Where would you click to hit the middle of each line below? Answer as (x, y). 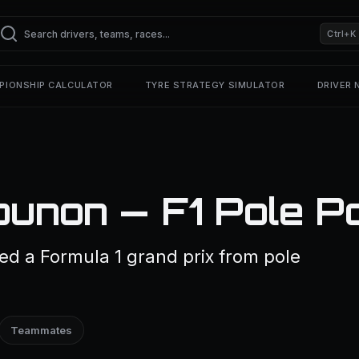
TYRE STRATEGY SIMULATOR (215, 85)
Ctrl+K (342, 33)
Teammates (41, 330)
